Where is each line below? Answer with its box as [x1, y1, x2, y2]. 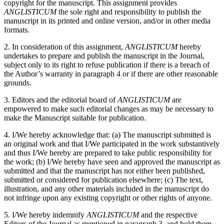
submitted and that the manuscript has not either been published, [4, 166, 205, 175]
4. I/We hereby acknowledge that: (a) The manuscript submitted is [4, 130, 211, 139]
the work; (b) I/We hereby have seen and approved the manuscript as [4, 157, 220, 166]
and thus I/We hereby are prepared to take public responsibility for [4, 148, 211, 157]
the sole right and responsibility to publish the [56, 7, 201, 16]
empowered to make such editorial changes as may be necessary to [4, 104, 213, 113]
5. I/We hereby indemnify [4, 210, 86, 219]
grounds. [4, 78, 31, 87]
